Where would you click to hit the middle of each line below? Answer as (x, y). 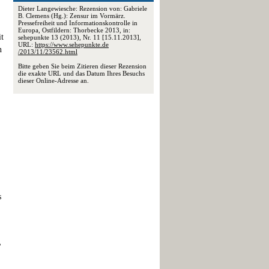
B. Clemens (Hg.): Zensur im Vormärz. (72, 16)
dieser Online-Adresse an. (53, 80)
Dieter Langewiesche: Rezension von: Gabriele (83, 8)
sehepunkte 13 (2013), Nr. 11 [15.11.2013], (80, 37)
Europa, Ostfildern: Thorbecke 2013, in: (74, 30)
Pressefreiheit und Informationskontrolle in (78, 23)
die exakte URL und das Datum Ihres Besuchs (81, 73)
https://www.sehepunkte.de (72, 44)
